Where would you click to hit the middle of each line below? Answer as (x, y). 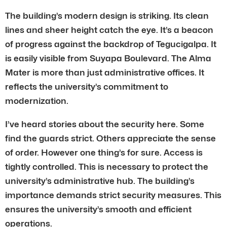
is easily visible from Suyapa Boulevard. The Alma (108, 58)
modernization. (37, 101)
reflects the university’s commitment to (87, 86)
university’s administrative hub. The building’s (100, 181)
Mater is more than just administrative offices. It (105, 72)
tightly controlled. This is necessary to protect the (107, 166)
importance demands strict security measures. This (113, 195)
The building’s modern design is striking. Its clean (107, 15)
